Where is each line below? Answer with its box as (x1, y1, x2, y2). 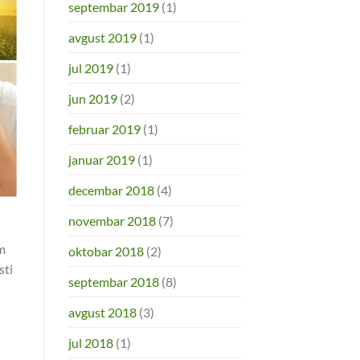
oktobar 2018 (67, 243, 144, 259)
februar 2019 (67, 121, 141, 137)
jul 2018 (67, 334, 113, 350)
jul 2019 (67, 59, 113, 76)
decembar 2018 (67, 182, 154, 198)
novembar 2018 (67, 212, 156, 228)
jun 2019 (67, 90, 117, 106)
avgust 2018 (67, 304, 137, 320)
